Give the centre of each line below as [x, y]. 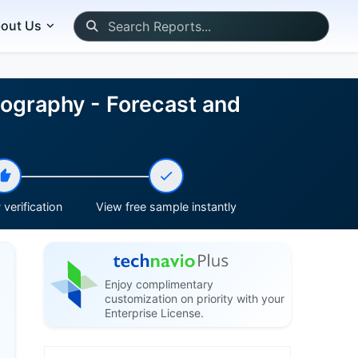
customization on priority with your [194, 298]
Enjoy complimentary [159, 284]
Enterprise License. [154, 313]
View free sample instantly [167, 207]
